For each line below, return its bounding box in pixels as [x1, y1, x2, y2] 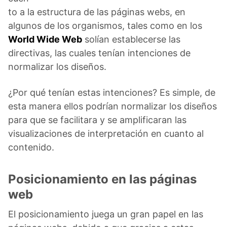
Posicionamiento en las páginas [8, 171, 197, 186]
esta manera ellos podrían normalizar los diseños [8, 100, 217, 111]
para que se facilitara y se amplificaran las [8, 114, 186, 125]
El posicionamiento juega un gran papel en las [8, 208, 203, 219]
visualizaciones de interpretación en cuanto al [8, 128, 204, 139]
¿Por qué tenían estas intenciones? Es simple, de [8, 87, 215, 98]
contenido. [8, 141, 54, 153]
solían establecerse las [82, 33, 180, 45]
